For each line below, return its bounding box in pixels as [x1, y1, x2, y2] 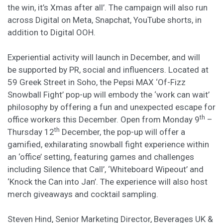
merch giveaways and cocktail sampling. [7, 189, 160, 199]
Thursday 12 [7, 127, 54, 137]
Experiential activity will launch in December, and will [7, 52, 200, 62]
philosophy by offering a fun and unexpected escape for [7, 102, 216, 112]
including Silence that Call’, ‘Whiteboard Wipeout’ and [7, 164, 204, 174]
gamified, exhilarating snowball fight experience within [7, 139, 209, 149]
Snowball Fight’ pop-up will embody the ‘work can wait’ [7, 90, 210, 100]
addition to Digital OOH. [7, 27, 96, 37]
